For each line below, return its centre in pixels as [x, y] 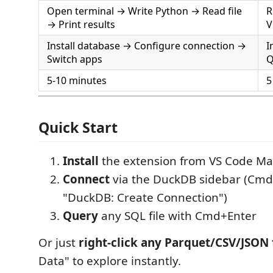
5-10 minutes [77, 80]
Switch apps [75, 59]
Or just [58, 243]
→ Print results [81, 24]
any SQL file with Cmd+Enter [177, 216]
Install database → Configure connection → [147, 45]
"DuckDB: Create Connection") [145, 197]
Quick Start [78, 127]
